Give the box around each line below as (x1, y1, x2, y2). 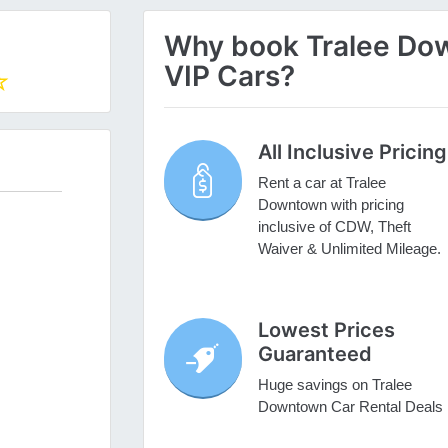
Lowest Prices (257, 318, 395, 343)
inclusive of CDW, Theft (257, 218, 411, 236)
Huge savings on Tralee (257, 376, 412, 394)
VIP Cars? (163, 59, 295, 94)
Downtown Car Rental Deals (257, 398, 443, 416)
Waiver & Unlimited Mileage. (257, 240, 441, 258)
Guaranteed (257, 342, 372, 367)
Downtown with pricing (257, 196, 404, 214)
